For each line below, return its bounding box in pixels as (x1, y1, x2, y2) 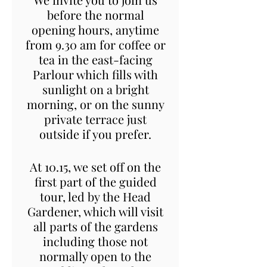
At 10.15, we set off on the (30, 158, 161, 175)
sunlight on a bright (42, 80, 149, 97)
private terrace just (44, 110, 147, 127)
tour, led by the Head (40, 188, 151, 204)
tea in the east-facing (38, 51, 153, 67)
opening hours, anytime (32, 21, 159, 38)
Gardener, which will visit (27, 203, 163, 219)
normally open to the (39, 247, 151, 264)
